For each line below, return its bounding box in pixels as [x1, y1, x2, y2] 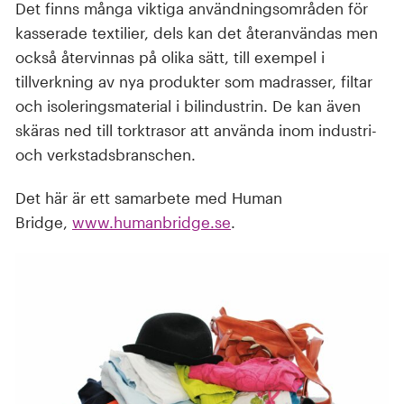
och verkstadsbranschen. [15, 144, 196, 163]
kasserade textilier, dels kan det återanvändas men [15, 23, 378, 41]
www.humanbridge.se [72, 213, 231, 231]
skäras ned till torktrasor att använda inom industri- [15, 120, 377, 139]
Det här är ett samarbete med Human [15, 188, 282, 207]
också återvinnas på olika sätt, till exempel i [15, 47, 325, 66]
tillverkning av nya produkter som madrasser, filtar [15, 71, 372, 90]
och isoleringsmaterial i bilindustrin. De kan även [15, 96, 361, 115]
